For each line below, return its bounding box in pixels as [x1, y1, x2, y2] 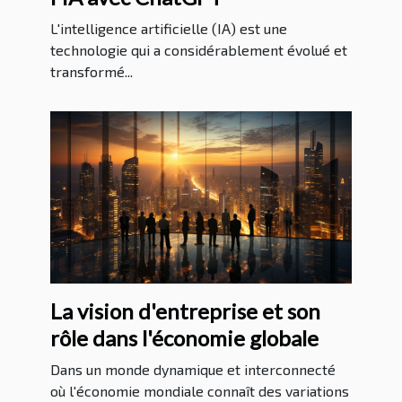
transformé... [50, 62, 133, 80]
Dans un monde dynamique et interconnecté [50, 360, 336, 378]
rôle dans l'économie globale [50, 324, 319, 351]
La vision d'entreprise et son [50, 297, 320, 324]
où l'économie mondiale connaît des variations [50, 381, 349, 399]
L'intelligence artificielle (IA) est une [50, 19, 287, 37]
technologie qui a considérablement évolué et [50, 40, 347, 58]
